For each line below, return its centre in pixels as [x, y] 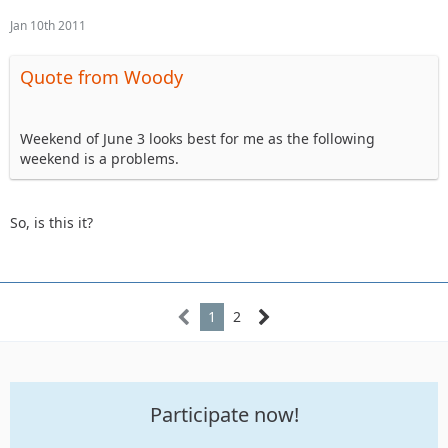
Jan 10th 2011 [48, 26]
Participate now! [224, 415]
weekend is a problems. [99, 159]
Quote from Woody [101, 77]
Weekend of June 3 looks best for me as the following [197, 139]
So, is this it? [51, 223]
